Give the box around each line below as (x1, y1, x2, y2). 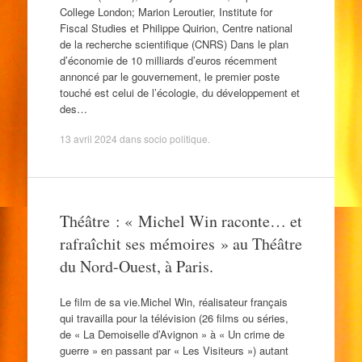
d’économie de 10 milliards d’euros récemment (59, 52, 277, 68)
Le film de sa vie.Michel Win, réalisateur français (59, 293, 288, 309)
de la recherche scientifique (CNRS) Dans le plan (59, 36, 288, 52)
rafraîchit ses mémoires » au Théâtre (59, 233, 302, 255)
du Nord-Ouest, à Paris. (59, 255, 213, 277)
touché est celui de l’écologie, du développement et (59, 84, 300, 100)
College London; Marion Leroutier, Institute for (59, 3, 272, 19)
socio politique (143, 132, 208, 145)
